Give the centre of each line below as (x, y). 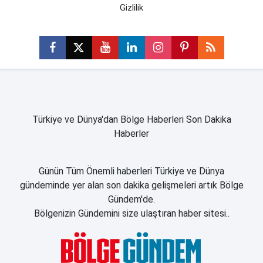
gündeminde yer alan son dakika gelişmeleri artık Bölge (131, 185)
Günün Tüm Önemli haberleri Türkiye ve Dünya (131, 171)
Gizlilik (131, 8)
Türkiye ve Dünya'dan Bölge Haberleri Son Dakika (131, 119)
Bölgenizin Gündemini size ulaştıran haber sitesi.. (131, 213)
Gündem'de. (131, 199)
